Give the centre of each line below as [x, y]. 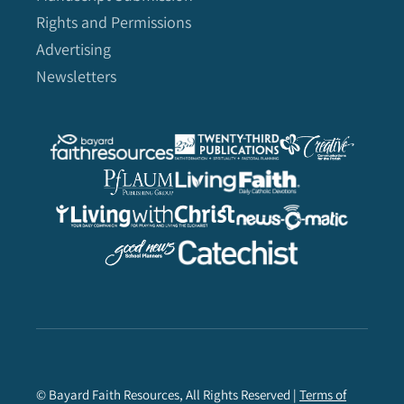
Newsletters [76, 76]
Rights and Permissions [114, 22]
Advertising [73, 49]
